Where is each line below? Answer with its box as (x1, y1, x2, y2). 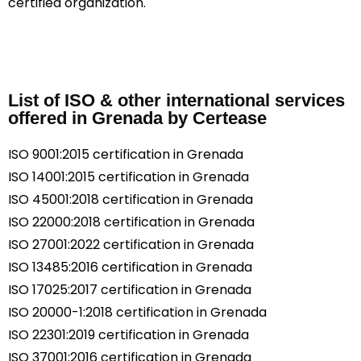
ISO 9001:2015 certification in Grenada (8, 144, 243, 164)
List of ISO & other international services (8, 89, 345, 110)
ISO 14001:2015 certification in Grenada (8, 167, 249, 186)
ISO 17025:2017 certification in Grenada (8, 280, 251, 299)
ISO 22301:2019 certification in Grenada (8, 325, 249, 344)
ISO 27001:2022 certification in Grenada (8, 234, 254, 254)
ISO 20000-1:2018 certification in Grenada (8, 302, 267, 322)
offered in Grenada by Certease (8, 107, 267, 128)
